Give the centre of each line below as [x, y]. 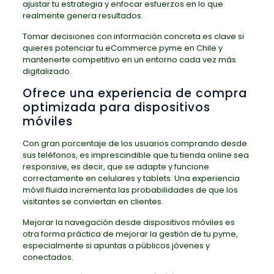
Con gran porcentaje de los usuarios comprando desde [135, 143]
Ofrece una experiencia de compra [135, 93]
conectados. [48, 257]
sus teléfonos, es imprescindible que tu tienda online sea [135, 155]
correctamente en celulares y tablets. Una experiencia [131, 178]
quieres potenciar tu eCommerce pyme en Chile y [122, 48]
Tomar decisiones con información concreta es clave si [133, 36]
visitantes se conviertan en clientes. [93, 201]
